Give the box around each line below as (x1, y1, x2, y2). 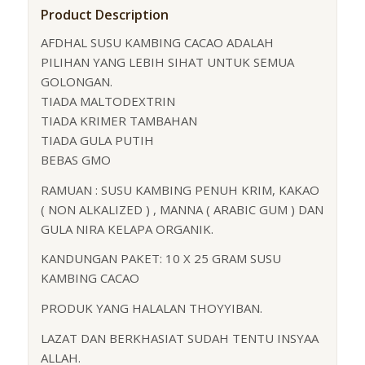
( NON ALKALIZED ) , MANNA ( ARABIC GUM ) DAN (40, 200, 323, 218)
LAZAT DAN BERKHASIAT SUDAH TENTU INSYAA (40, 329, 319, 346)
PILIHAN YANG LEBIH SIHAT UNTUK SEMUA (40, 53, 294, 70)
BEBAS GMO (40, 151, 111, 168)
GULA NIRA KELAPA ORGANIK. (40, 220, 213, 237)
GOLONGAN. (40, 73, 112, 90)
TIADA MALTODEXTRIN (40, 92, 175, 109)
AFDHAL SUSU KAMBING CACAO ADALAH (40, 33, 274, 51)
